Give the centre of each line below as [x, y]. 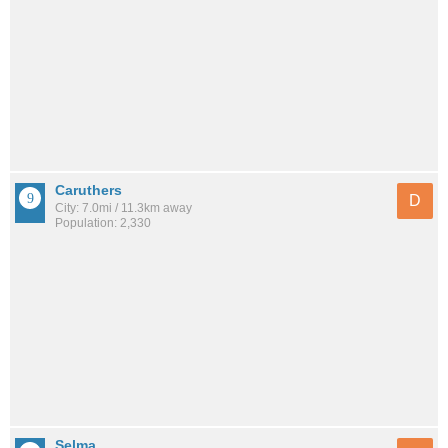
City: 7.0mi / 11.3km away [123, 208]
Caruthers [88, 190]
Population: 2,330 [103, 223]
